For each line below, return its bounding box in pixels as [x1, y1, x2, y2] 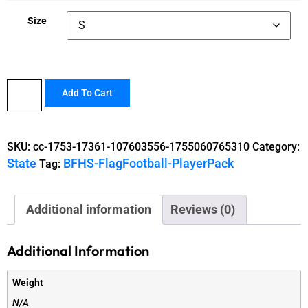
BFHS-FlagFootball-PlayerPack [63, 156, 234, 171]
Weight [12, 277, 44, 289]
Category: [252, 140, 300, 154]
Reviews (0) [170, 202, 235, 217]
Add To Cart [61, 87, 113, 99]
